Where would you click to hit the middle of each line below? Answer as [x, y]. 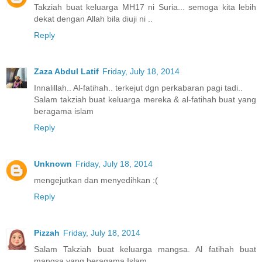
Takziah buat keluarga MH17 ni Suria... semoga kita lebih [145, 7]
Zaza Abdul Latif [66, 71]
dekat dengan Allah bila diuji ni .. [93, 18]
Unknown [53, 163]
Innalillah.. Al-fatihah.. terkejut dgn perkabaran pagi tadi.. [138, 87]
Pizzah [47, 232]
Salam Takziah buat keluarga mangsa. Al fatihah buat [145, 249]
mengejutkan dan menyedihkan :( [96, 180]
